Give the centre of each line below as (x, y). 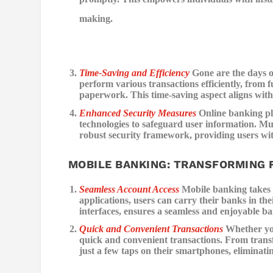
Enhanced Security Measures (138, 113)
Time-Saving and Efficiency (135, 73)
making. (96, 19)
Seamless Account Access (129, 190)
